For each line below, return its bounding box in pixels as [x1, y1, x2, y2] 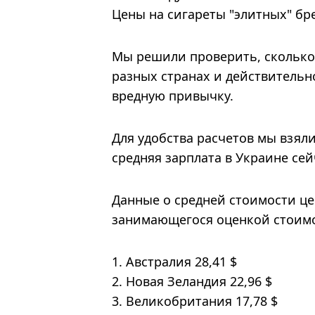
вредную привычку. [112, 86, 233, 104]
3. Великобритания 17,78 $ [112, 292, 278, 309]
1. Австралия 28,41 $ [112, 252, 240, 270]
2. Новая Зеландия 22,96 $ [112, 272, 272, 290]
